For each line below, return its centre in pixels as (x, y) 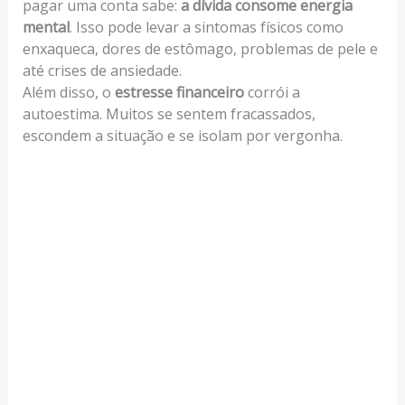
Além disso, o (68, 93)
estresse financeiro (179, 93)
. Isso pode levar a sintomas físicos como (206, 28)
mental (46, 28)
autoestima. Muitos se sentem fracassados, (169, 114)
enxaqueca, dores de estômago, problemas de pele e (200, 49)
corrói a (272, 93)
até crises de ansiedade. (102, 71)
